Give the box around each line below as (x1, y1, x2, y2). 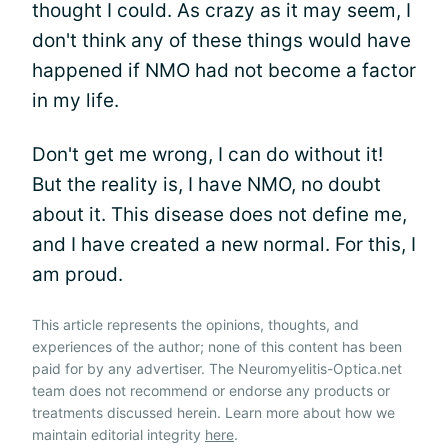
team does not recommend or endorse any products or (32, 382, 390, 399)
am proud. (32, 263, 123, 286)
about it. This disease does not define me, (32, 203, 407, 226)
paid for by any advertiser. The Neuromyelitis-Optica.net (32, 360, 402, 377)
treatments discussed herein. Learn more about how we (32, 404, 395, 421)
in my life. (32, 89, 119, 112)
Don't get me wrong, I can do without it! (32, 143, 383, 166)
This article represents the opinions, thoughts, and (32, 316, 359, 333)
